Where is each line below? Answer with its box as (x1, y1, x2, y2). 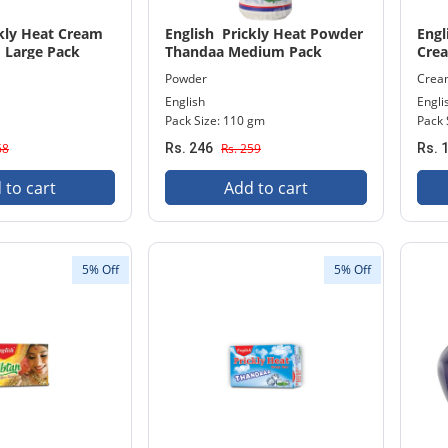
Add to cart (224, 177, 308, 199)
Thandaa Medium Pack (165, 42, 322, 61)
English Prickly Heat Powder (165, 24, 363, 43)
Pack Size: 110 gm (165, 112, 265, 129)
